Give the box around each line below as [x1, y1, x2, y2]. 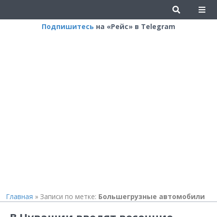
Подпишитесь [42, 22, 94, 31]
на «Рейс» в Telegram [94, 22, 175, 31]
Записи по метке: [40, 192, 98, 201]
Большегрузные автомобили [98, 192, 205, 201]
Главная [5, 192, 33, 201]
